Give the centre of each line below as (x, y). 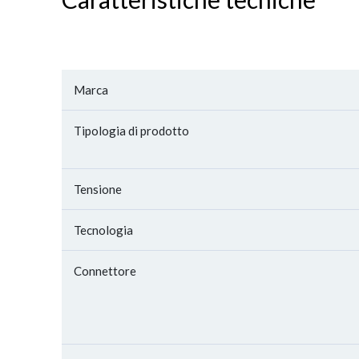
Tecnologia (103, 230)
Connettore (105, 271)
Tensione (98, 189)
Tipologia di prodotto (131, 131)
